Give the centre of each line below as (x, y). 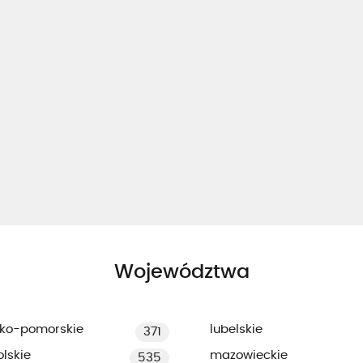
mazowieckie (249, 355)
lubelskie (236, 329)
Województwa (181, 272)
